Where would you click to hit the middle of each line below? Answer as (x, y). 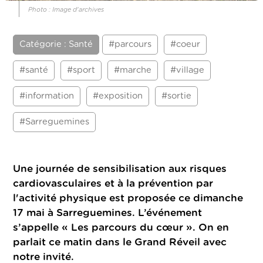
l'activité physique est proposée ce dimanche (128, 198)
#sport (81, 70)
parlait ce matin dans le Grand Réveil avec (120, 242)
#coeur (186, 45)
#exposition (118, 96)
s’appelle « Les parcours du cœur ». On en (121, 228)
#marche (133, 70)
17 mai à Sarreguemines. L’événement (108, 213)
